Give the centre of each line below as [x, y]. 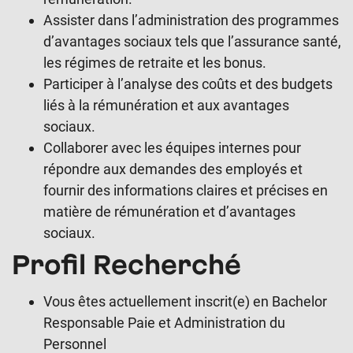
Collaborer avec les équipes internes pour [172, 147]
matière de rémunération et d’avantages [169, 211]
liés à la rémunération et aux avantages [166, 105]
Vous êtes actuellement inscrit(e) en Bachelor [185, 301]
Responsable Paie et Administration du [164, 322]
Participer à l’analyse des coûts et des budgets [188, 84]
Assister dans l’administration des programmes [191, 20]
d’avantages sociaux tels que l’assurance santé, [192, 41]
